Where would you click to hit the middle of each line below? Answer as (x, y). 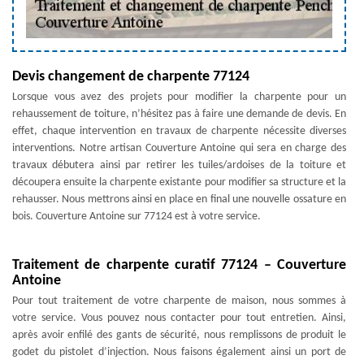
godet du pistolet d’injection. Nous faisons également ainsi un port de (179, 352)
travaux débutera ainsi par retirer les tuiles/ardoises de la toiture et (179, 165)
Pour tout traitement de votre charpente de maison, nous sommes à (179, 301)
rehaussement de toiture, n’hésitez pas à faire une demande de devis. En (179, 114)
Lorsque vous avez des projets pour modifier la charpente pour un (179, 97)
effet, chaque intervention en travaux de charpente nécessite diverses (179, 131)
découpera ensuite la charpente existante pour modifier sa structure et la (179, 182)
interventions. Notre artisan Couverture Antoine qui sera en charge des (179, 148)
